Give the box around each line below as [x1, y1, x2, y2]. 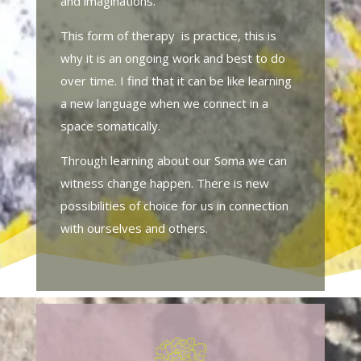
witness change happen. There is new [60, 175, 269, 192]
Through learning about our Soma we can [60, 152, 287, 169]
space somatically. [60, 118, 160, 135]
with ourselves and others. [60, 220, 208, 237]
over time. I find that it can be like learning [60, 73, 292, 89]
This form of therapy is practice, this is [60, 27, 276, 44]
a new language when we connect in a [60, 95, 268, 112]
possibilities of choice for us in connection [60, 197, 288, 214]
